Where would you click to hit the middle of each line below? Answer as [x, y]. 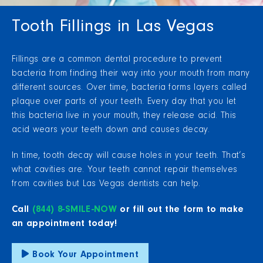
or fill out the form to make [181, 210]
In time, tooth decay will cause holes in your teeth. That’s [129, 156]
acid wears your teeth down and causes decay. [111, 131]
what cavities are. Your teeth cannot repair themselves [125, 171]
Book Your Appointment [86, 256]
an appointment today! [65, 225]
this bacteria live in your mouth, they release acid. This [124, 117]
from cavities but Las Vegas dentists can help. [106, 185]
